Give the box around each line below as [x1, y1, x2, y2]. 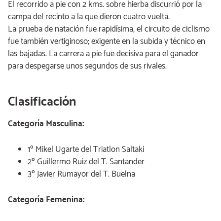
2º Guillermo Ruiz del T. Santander [28, 155, 145, 169]
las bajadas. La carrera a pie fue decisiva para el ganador [8, 47, 199, 61]
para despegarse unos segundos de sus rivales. [8, 59, 167, 73]
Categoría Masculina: [8, 117, 84, 131]
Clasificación [8, 91, 76, 112]
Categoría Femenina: [8, 193, 85, 207]
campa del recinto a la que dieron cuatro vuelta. [8, 10, 170, 24]
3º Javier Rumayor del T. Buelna [28, 167, 135, 181]
